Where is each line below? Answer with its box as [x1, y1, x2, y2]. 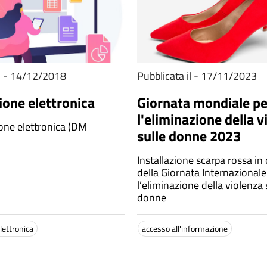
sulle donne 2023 [137, 125, 241, 147]
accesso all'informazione [142, 222, 228, 235]
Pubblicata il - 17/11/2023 [137, 68, 257, 84]
